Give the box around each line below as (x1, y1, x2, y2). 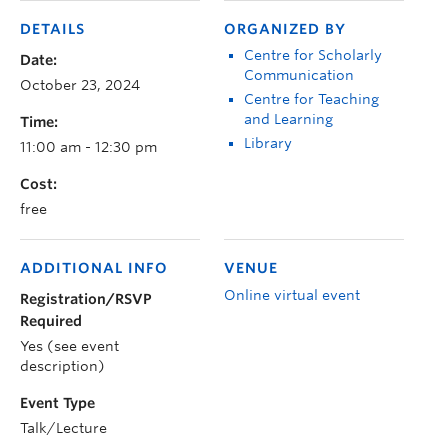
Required (20, 312, 82, 329)
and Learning (244, 110, 333, 127)
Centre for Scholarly (244, 46, 382, 63)
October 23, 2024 (20, 76, 140, 93)
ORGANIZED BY (224, 20, 346, 37)
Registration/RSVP (20, 290, 152, 307)
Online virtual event (224, 286, 360, 303)
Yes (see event (20, 337, 119, 354)
